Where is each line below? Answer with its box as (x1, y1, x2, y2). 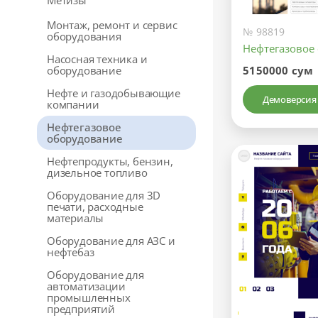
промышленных (47, 290, 131, 305)
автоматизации (47, 279, 126, 293)
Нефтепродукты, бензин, (47, 154, 173, 168)
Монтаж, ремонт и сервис (47, 18, 177, 32)
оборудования (47, 29, 121, 43)
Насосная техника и (47, 52, 148, 66)
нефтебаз (47, 245, 94, 259)
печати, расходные (47, 199, 143, 214)
